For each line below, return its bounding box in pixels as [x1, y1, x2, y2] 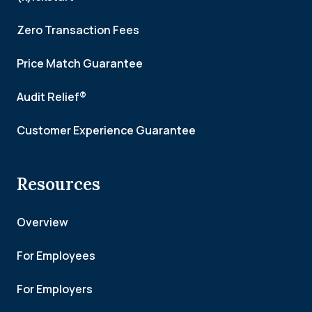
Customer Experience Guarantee [17, 123, 196, 138]
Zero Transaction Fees [17, 22, 139, 38]
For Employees [17, 248, 95, 263]
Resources [17, 173, 100, 195]
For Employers [17, 281, 93, 297]
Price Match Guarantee [17, 56, 143, 71]
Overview [17, 214, 68, 230]
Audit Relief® [17, 89, 86, 104]
